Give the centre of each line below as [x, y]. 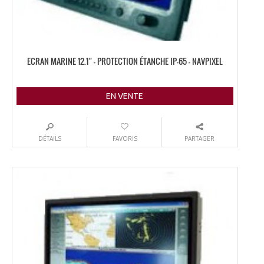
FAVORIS [125, 139]
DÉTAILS [50, 139]
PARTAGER [200, 139]
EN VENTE [125, 96]
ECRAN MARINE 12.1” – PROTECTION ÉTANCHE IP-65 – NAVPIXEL [125, 61]
